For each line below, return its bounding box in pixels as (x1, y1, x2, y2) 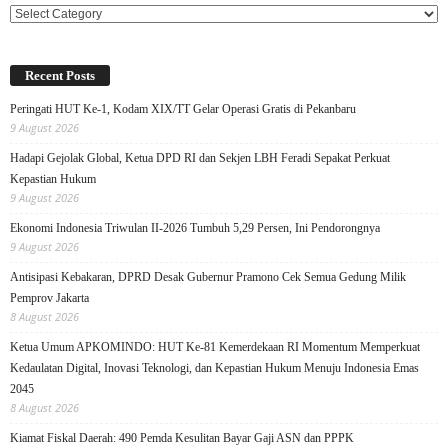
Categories (9, 6, 69, 21)
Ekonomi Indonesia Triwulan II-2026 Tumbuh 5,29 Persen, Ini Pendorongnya (10, 221, 380, 236)
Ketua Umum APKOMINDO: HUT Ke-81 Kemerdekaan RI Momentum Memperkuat (10, 340, 420, 355)
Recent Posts (25, 68, 95, 84)
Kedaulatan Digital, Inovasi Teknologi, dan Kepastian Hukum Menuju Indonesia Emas (10, 361, 419, 376)
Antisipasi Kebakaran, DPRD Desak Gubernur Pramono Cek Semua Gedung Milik (10, 270, 406, 285)
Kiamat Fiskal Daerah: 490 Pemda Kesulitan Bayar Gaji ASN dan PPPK (10, 431, 354, 446)
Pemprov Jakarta (10, 291, 89, 306)
